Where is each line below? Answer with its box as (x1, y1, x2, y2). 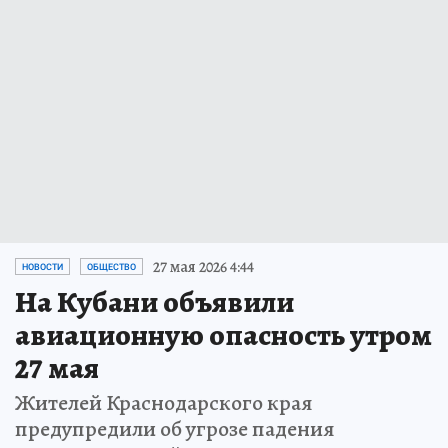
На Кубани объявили (15, 281, 294, 322)
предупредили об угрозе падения (15, 413, 335, 444)
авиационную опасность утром (15, 314, 432, 355)
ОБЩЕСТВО (87, 261, 136, 272)
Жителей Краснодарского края (15, 387, 313, 418)
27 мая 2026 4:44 (153, 255, 254, 278)
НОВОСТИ (22, 261, 63, 272)
